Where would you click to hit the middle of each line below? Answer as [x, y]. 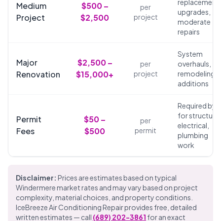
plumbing [193, 135]
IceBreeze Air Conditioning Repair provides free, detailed [106, 207]
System [190, 54]
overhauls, [194, 64]
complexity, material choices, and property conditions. [104, 197]
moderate [194, 22]
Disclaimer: [36, 178]
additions [193, 83]
